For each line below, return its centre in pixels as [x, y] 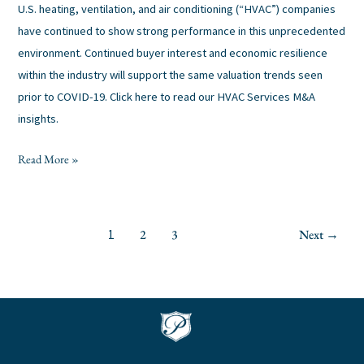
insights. [39, 118]
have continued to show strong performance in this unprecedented [182, 30]
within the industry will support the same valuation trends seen [171, 74]
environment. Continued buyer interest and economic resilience [173, 52]
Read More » [49, 158]
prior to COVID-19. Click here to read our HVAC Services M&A [167, 96]
